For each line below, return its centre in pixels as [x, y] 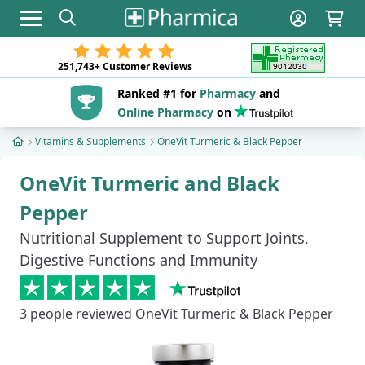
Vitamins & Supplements [90, 141]
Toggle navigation [84, 30]
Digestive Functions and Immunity [139, 260]
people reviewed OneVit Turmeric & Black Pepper [180, 314]
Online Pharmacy [165, 112]
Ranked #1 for [158, 93]
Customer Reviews [147, 66]
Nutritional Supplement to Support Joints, [164, 238]
